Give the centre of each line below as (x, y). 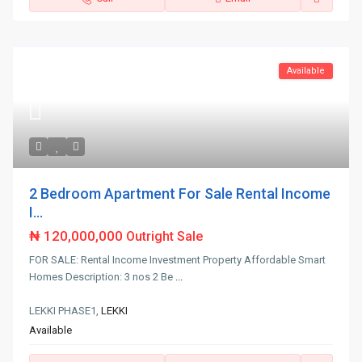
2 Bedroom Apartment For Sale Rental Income (180, 194)
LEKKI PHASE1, (65, 311)
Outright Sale (165, 237)
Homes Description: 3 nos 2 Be (103, 277)
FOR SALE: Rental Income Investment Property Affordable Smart (178, 260)
